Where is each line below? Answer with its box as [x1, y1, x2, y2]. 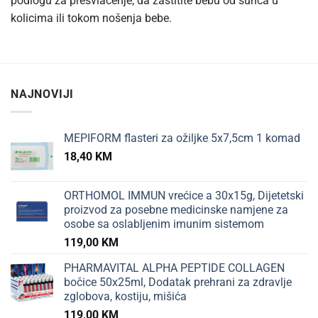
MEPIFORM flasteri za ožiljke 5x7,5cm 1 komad [64, 131, 300, 145]
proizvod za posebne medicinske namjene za [64, 202, 288, 216]
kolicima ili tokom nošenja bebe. [11, 11, 172, 26]
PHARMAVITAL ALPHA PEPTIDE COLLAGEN [64, 261, 285, 275]
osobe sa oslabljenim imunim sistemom [64, 216, 264, 231]
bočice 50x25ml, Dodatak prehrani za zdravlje [64, 275, 292, 289]
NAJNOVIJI [11, 87, 75, 102]
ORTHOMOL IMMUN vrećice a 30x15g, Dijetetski [64, 188, 304, 202]
